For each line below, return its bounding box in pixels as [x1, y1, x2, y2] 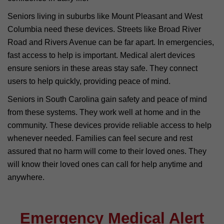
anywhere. [7, 172, 44, 181]
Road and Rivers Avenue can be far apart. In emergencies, [7, 37, 214, 46]
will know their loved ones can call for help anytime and [7, 159, 202, 168]
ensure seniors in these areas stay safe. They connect [7, 63, 197, 72]
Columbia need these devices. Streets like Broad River [7, 24, 201, 33]
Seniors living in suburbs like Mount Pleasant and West [7, 11, 202, 20]
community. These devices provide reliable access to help [7, 120, 211, 129]
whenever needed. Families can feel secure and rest [7, 133, 192, 142]
